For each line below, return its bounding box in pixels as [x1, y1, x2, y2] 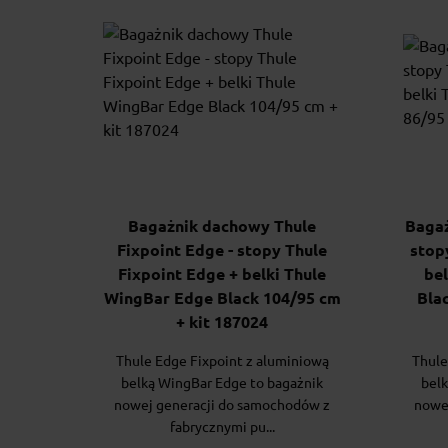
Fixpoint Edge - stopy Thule [117, 241, 327, 260]
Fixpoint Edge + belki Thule [118, 265, 326, 284]
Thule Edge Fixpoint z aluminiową [115, 353, 329, 370]
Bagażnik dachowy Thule [128, 217, 316, 236]
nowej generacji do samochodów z [114, 397, 330, 414]
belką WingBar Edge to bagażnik [121, 375, 323, 392]
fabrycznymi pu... [169, 419, 275, 436]
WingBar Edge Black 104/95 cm [103, 289, 341, 308]
